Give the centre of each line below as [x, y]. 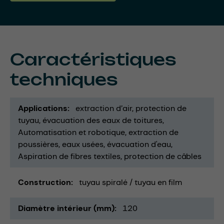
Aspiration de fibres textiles [69, 156]
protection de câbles [163, 156]
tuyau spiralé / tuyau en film [130, 182]
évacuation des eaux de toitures [102, 120]
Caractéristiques [93, 59]
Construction [44, 182]
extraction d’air [104, 108]
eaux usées [83, 144]
